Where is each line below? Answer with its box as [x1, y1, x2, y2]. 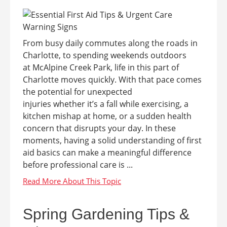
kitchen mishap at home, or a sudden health [23, 110, 192, 122]
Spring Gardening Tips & [23, 206, 190, 222]
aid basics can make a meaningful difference [23, 147, 192, 158]
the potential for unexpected [23, 86, 132, 97]
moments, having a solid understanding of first [23, 135, 202, 146]
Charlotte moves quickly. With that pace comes [23, 74, 202, 85]
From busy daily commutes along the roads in [23, 37, 198, 49]
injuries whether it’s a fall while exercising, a [23, 98, 188, 109]
